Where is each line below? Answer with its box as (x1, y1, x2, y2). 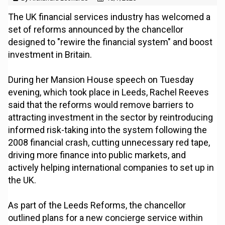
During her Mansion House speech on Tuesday (8, 74, 194, 85)
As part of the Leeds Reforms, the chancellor (8, 200, 186, 211)
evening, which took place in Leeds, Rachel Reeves (8, 87, 209, 98)
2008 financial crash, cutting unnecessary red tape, (8, 137, 210, 148)
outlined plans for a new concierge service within (8, 212, 203, 223)
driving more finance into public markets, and (8, 150, 186, 161)
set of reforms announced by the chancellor (8, 24, 184, 35)
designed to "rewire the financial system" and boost (8, 37, 213, 48)
